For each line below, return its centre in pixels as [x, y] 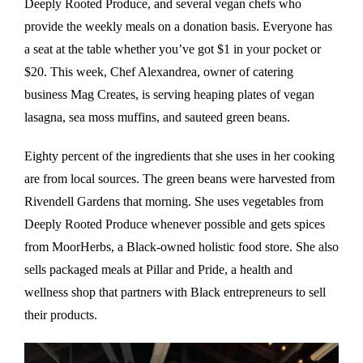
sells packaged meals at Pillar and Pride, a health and [158, 269]
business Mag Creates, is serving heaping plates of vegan [169, 94]
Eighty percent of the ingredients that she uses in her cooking [179, 156]
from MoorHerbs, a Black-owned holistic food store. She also [181, 246]
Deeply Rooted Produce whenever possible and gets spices [175, 224]
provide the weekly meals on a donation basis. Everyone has [178, 26]
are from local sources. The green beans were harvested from [179, 178]
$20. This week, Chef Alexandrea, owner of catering [159, 71]
